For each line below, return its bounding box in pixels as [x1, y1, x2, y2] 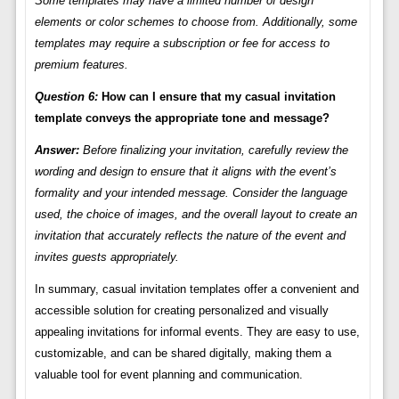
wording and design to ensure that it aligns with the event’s [34, 165, 337, 179]
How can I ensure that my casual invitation [97, 90, 336, 104]
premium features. [34, 58, 128, 72]
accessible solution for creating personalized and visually [34, 304, 329, 318]
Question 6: [34, 90, 98, 104]
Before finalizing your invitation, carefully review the [78, 143, 348, 158]
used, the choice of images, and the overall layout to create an [34, 208, 357, 222]
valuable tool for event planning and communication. [34, 368, 303, 382]
